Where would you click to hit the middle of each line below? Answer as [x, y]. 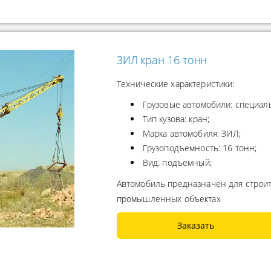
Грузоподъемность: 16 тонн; [200, 148]
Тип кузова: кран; [176, 119]
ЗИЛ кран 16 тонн [162, 60]
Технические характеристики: [175, 84]
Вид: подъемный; [177, 163]
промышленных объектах [168, 199]
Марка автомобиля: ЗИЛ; [191, 134]
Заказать [195, 226]
